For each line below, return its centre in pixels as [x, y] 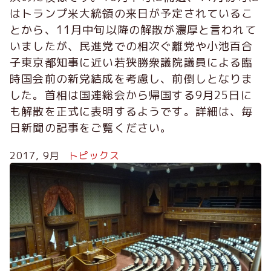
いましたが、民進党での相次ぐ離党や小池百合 [132, 46]
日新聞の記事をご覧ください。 [91, 128]
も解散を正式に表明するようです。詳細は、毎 [132, 111]
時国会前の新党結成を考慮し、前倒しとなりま [132, 79]
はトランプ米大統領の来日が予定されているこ [132, 13]
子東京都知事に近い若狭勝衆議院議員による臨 [132, 62]
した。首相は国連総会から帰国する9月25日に [131, 95]
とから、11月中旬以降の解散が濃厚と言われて [133, 30]
